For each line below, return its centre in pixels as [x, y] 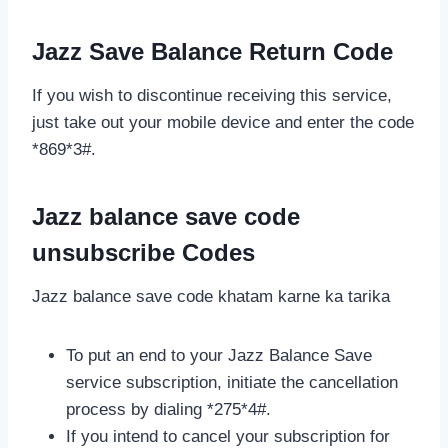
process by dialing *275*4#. [168, 409]
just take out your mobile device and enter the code [223, 122]
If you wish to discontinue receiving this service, [212, 95]
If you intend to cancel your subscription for [228, 436]
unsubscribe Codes [143, 252]
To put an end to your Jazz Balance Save [219, 355]
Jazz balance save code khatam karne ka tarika [211, 296]
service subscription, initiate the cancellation [232, 382]
